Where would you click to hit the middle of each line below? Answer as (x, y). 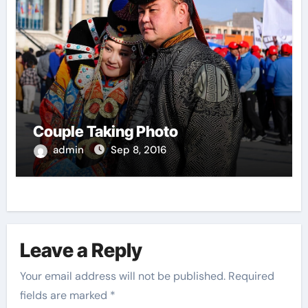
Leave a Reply (81, 250)
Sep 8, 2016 (138, 150)
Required (252, 276)
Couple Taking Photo (105, 132)
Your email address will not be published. (123, 276)
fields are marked (65, 296)
